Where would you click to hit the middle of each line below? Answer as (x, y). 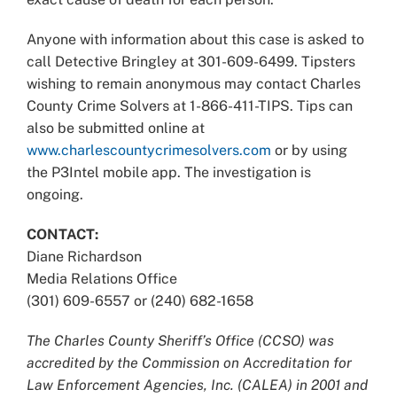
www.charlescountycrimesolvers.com (149, 150)
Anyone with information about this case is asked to (195, 39)
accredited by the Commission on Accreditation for (189, 362)
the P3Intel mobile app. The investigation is (169, 172)
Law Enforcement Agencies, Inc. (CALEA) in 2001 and (197, 385)
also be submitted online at (116, 128)
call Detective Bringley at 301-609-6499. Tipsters (191, 61)
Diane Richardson (84, 256)
